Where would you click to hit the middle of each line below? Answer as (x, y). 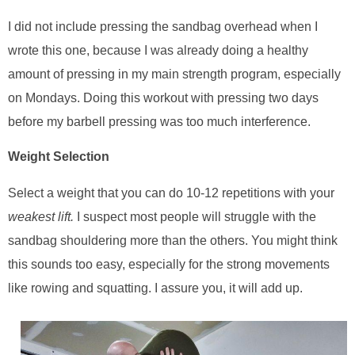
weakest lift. (42, 216)
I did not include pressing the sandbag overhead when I (163, 27)
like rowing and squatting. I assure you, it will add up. (155, 288)
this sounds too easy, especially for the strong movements (169, 264)
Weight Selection (59, 156)
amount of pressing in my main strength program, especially (174, 74)
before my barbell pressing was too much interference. (159, 122)
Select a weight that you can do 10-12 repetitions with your (171, 193)
